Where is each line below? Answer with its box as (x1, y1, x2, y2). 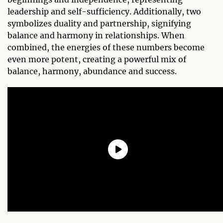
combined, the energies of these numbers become (7, 42, 205, 52)
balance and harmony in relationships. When (7, 30, 185, 40)
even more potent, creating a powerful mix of (7, 54, 186, 64)
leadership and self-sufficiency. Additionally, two (7, 6, 201, 16)
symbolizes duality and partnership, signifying (7, 18, 191, 28)
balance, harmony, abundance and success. (7, 66, 177, 76)
